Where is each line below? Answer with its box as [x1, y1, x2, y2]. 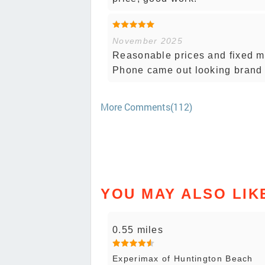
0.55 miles [112, 224, 163, 235]
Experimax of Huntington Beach [112, 253, 253, 263]
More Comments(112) [101, 101, 192, 114]
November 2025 [112, 36, 183, 46]
